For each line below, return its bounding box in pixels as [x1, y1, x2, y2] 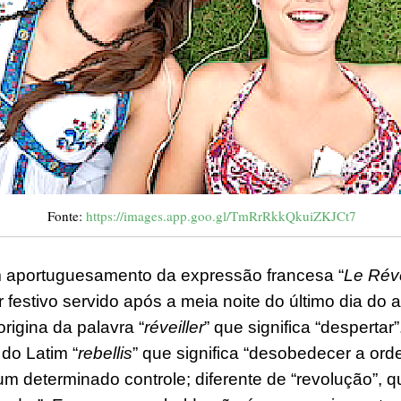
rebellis [78, 344, 132, 363]
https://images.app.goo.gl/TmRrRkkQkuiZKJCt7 [85, 206, 356, 225]
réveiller [144, 318, 204, 337]
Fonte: [47, 206, 86, 225]
